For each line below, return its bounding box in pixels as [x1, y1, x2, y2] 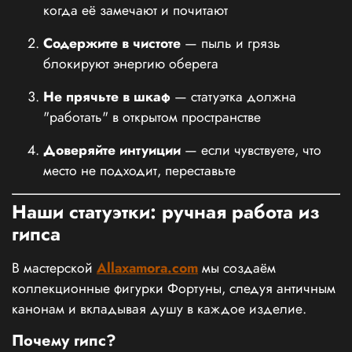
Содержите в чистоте [43, 32, 181, 53]
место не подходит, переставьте [43, 159, 236, 181]
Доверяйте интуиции [43, 139, 181, 160]
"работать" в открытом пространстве [43, 106, 261, 127]
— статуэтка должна [170, 86, 296, 107]
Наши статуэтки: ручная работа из [12, 198, 320, 226]
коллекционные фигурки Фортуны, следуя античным [12, 278, 335, 299]
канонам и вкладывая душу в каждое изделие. [12, 299, 306, 320]
